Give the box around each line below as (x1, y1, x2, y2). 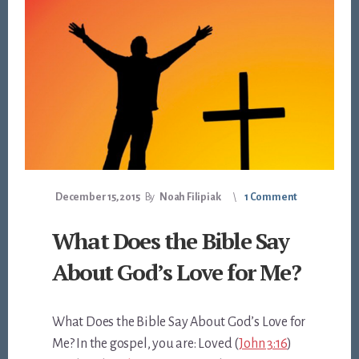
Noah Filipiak (159, 192, 221, 204)
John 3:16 (239, 337, 288, 352)
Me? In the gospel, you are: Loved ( (52, 337, 240, 352)
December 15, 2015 (55, 192, 140, 204)
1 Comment (244, 192, 298, 204)
